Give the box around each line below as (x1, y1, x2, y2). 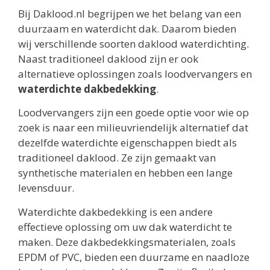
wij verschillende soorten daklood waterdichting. (18, 36, 249, 51)
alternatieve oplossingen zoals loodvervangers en (18, 66, 252, 81)
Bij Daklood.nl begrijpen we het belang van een (18, 6, 241, 20)
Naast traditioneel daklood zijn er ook (18, 51, 198, 66)
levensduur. (18, 181, 74, 195)
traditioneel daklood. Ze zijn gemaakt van (18, 151, 216, 165)
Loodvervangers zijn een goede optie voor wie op (18, 105, 249, 120)
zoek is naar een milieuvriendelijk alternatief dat (18, 121, 248, 135)
